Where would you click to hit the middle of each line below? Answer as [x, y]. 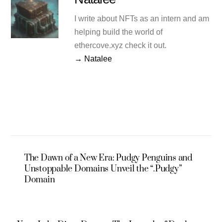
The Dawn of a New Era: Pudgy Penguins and [108, 158]
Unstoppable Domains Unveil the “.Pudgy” [103, 169]
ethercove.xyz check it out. [121, 46]
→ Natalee [93, 59]
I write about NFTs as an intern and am [142, 19]
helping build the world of [119, 32]
